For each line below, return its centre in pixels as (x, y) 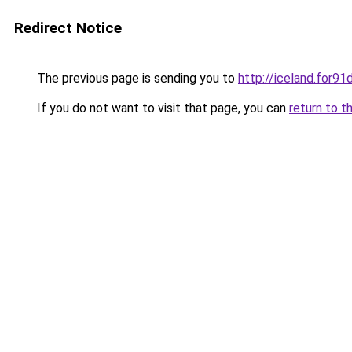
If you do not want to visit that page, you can (161, 108)
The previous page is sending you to (136, 78)
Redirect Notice (68, 28)
